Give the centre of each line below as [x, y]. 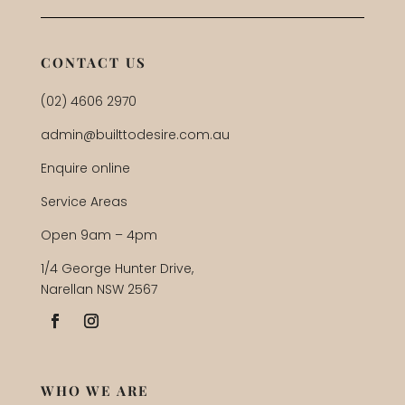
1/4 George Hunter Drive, [117, 269]
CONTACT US [93, 63]
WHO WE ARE [94, 391]
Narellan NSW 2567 [99, 290]
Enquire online [85, 169]
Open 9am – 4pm [99, 235]
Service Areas [84, 202]
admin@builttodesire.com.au [135, 135]
